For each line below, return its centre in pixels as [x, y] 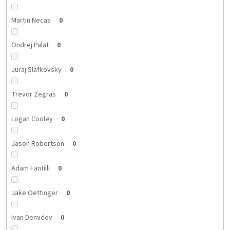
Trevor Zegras [33, 94]
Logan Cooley [32, 119]
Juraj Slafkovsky [36, 70]
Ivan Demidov [32, 217]
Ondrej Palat [30, 45]
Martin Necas [31, 20]
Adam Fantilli [30, 168]
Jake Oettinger [34, 193]
